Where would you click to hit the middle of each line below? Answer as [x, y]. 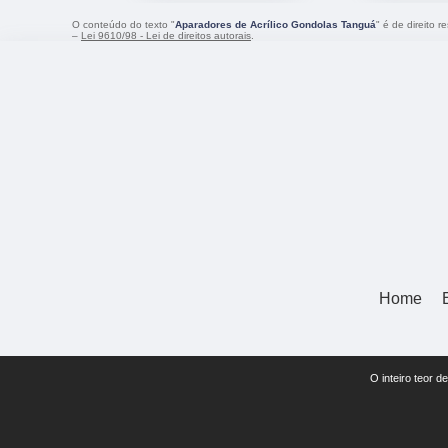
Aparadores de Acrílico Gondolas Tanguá [275, 25]
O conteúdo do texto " [123, 25]
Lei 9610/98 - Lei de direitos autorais [166, 36]
